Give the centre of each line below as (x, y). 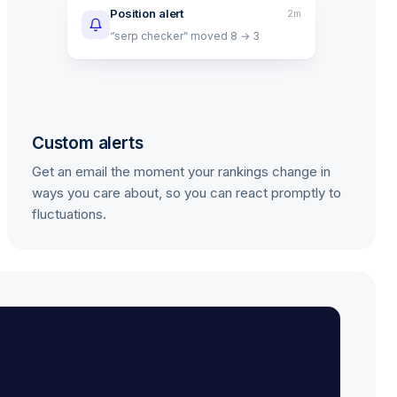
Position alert (147, 13)
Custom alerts (88, 143)
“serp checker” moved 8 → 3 (185, 36)
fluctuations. (69, 214)
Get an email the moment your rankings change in (181, 171)
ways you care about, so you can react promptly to (187, 193)
